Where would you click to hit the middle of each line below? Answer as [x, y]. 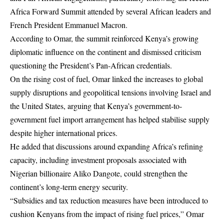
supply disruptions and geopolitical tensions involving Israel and [110, 92]
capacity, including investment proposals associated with [98, 160]
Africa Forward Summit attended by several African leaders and [110, 11]
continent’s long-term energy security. [69, 187]
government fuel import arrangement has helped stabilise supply [110, 119]
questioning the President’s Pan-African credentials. [91, 65]
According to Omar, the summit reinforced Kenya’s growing [104, 38]
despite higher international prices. [64, 133]
